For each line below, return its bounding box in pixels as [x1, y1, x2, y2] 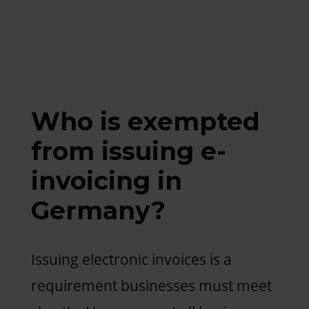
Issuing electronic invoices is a [30, 249, 232, 269]
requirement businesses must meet [30, 275, 272, 295]
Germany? [30, 195, 166, 226]
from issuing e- [30, 135, 226, 166]
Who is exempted [30, 106, 260, 137]
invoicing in [30, 165, 182, 196]
